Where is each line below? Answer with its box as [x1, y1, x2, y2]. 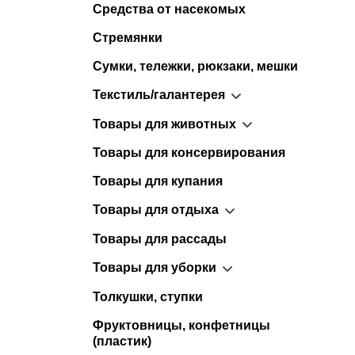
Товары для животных [93, 116, 236, 131]
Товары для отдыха [93, 203, 219, 217]
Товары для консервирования [93, 146, 285, 160]
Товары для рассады [93, 232, 227, 246]
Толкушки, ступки [93, 290, 203, 304]
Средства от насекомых [93, 2, 246, 16]
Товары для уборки [93, 261, 216, 275]
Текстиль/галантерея [93, 87, 225, 101]
